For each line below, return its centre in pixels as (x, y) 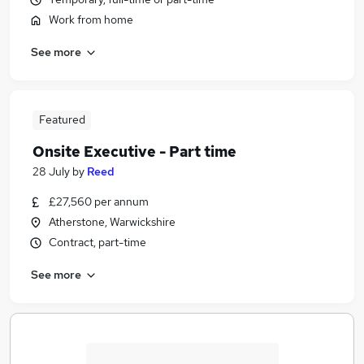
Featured (62, 119)
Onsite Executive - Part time (134, 152)
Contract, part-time (97, 242)
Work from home (91, 19)
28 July (51, 171)
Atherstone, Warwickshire (112, 222)
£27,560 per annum (99, 201)
